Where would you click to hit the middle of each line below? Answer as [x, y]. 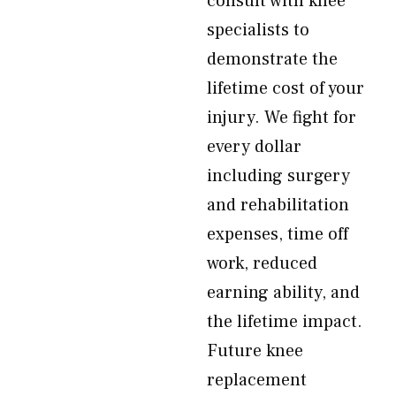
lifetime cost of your [286, 88]
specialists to [258, 30]
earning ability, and [283, 293]
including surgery [278, 176]
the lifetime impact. [285, 322]
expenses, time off [278, 234]
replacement [257, 380]
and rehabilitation [278, 205]
